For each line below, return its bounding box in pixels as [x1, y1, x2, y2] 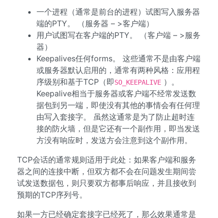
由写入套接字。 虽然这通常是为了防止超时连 [36, 112, 195, 122]
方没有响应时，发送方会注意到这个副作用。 [36, 135, 192, 145]
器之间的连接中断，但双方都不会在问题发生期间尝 [17, 166, 196, 176]
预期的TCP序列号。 [17, 190, 87, 200]
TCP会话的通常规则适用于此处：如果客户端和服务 [17, 155, 196, 164]
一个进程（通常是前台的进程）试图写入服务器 [36, 7, 200, 17]
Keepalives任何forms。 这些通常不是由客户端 [36, 54, 200, 63]
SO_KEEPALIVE [114, 78, 161, 86]
